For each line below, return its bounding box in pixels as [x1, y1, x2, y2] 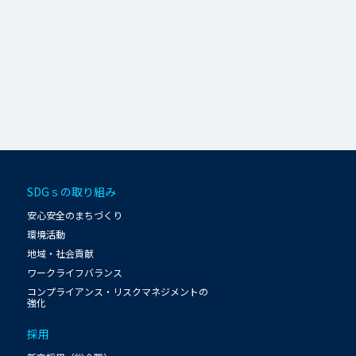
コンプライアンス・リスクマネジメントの [27, 284, 209, 298]
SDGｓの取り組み [27, 183, 117, 199]
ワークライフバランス [27, 265, 123, 279]
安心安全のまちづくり [27, 207, 123, 222]
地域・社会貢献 [27, 246, 95, 260]
